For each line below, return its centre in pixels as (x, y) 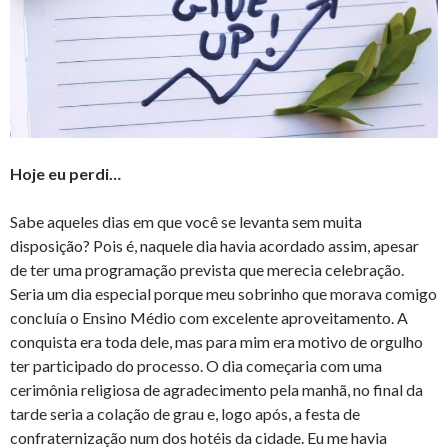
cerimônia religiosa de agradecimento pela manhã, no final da (216, 390)
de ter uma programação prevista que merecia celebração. (207, 270)
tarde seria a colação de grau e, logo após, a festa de (185, 414)
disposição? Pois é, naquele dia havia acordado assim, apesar (214, 246)
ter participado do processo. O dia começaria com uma (196, 366)
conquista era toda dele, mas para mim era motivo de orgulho (216, 342)
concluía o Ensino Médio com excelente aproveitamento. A (209, 318)
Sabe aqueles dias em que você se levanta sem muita (186, 222)
